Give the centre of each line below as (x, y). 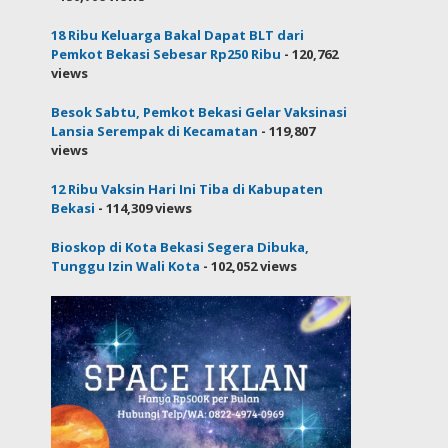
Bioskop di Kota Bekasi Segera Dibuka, (180, 246)
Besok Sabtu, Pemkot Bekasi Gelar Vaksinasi (199, 111)
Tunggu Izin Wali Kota (126, 265)
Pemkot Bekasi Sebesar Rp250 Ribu (166, 53)
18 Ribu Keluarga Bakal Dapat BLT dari (178, 34)
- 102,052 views (249, 265)
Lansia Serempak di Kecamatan (155, 130)
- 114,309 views (144, 207)
